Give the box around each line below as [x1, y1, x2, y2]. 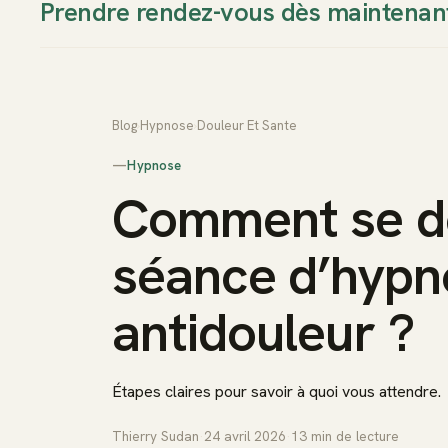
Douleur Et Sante [197, 117, 297, 134]
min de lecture [307, 427, 399, 445]
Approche [376, 27, 439, 45]
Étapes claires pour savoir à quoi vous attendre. [112, 381, 441, 402]
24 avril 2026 [204, 427, 286, 445]
